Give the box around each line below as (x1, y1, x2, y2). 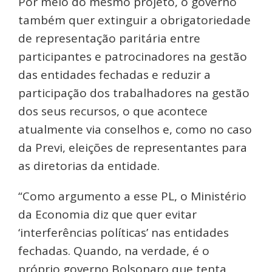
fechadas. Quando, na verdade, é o (18, 242, 209, 259)
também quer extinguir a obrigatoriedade (18, 12, 251, 28)
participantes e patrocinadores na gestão (18, 48, 247, 64)
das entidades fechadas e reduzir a (18, 66, 211, 83)
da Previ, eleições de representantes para (18, 139, 247, 155)
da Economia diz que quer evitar (18, 206, 197, 222)
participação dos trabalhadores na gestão (18, 84, 250, 101)
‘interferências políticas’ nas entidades (18, 224, 229, 240)
